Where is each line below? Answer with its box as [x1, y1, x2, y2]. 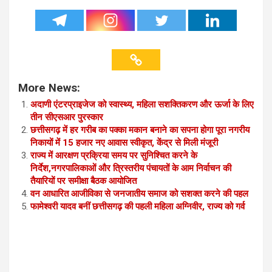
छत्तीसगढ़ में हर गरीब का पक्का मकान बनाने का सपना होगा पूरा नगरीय [30, 124, 250, 136]
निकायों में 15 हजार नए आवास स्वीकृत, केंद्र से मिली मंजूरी [30, 137, 218, 149]
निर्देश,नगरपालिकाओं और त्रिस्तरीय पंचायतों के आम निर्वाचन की [30, 163, 231, 174]
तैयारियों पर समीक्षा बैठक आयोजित [30, 175, 137, 187]
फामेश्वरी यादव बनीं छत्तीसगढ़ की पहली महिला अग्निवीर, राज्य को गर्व [30, 201, 245, 212]
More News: [18, 81, 80, 95]
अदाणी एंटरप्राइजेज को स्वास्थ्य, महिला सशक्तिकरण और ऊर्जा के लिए [30, 99, 254, 110]
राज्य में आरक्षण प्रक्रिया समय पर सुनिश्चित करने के [30, 150, 197, 161]
